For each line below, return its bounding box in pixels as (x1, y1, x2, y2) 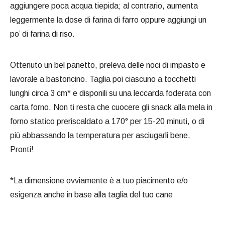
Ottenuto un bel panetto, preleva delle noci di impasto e (10, 61, 205, 70)
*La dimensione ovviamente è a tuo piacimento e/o (10, 176, 188, 185)
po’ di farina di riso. (10, 30, 75, 39)
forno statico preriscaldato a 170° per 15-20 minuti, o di (10, 117, 204, 126)
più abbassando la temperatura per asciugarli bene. (10, 131, 190, 140)
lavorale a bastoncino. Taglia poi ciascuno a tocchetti (10, 75, 196, 84)
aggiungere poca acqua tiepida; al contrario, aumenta (10, 2, 198, 11)
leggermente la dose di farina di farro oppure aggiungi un (10, 16, 206, 25)
